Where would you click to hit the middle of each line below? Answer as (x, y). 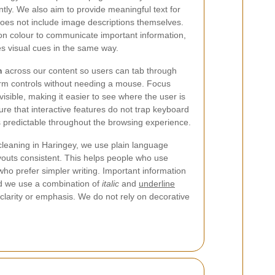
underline (157, 184)
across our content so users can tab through (90, 71)
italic (110, 184)
